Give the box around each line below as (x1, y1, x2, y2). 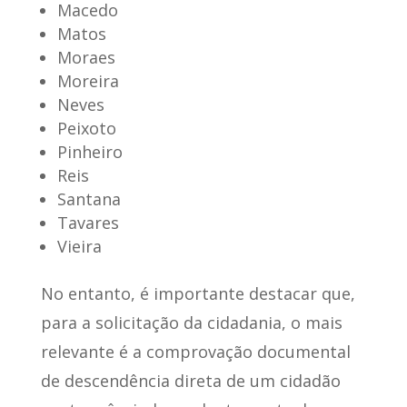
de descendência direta (40, 370, 222, 392)
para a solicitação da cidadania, (40, 312, 291, 334)
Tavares (56, 212, 119, 234)
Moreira (56, 70, 119, 93)
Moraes (56, 46, 115, 69)
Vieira (56, 235, 102, 258)
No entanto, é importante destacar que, (40, 283, 355, 305)
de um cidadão (221, 370, 341, 392)
